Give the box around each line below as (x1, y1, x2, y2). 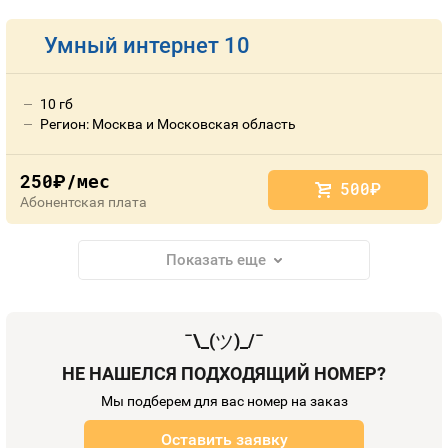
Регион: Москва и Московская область (40, 116, 296, 132)
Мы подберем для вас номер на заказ (100, 393, 348, 409)
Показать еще (166, 250, 266, 269)
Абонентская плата (20, 194, 147, 210)
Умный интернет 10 (44, 33, 250, 58)
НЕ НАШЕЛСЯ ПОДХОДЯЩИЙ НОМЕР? (62, 363, 386, 384)
